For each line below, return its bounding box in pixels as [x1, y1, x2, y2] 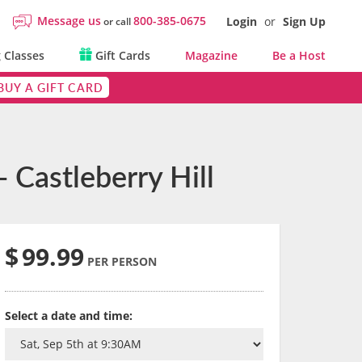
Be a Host [272, 48, 326, 63]
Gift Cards [91, 48, 150, 63]
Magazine [184, 48, 238, 63]
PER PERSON [87, 254, 157, 269]
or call [101, 15, 133, 28]
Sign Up [283, 14, 326, 29]
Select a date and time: [5, 308, 133, 323]
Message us [37, 13, 101, 28]
